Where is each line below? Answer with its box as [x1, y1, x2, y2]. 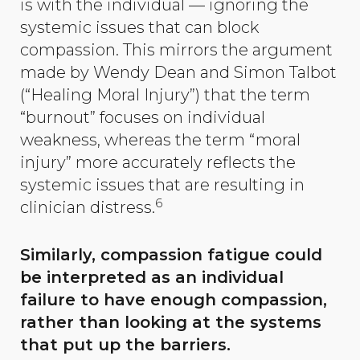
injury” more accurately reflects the [20, 153, 296, 173]
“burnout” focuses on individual [20, 108, 265, 128]
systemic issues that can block [20, 18, 259, 38]
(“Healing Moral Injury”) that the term [20, 85, 310, 105]
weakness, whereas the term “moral [20, 130, 301, 150]
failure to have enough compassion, [20, 289, 327, 309]
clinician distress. [20, 198, 155, 218]
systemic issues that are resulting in [20, 175, 305, 195]
